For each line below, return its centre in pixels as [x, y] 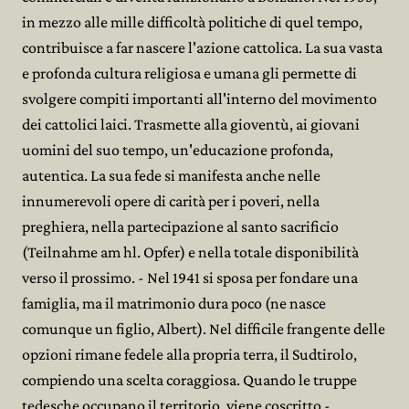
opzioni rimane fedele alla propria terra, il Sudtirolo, [189, 354]
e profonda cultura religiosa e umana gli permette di [189, 73]
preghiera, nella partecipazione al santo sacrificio [180, 226]
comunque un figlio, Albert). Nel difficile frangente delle [204, 329]
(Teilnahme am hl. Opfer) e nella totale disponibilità [190, 252]
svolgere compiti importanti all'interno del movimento [199, 99]
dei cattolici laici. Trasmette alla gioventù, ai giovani [191, 124]
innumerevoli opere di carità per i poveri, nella [171, 201]
